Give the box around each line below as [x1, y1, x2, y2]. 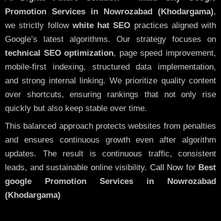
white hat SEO [72, 20, 131, 30]
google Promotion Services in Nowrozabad [5, 177, 216, 186]
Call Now [149, 163, 183, 173]
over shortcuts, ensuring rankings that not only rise [5, 89, 216, 99]
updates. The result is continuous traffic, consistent [5, 149, 216, 159]
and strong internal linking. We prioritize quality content [5, 75, 216, 85]
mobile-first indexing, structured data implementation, [5, 62, 216, 72]
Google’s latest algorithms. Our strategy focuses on [5, 34, 216, 44]
